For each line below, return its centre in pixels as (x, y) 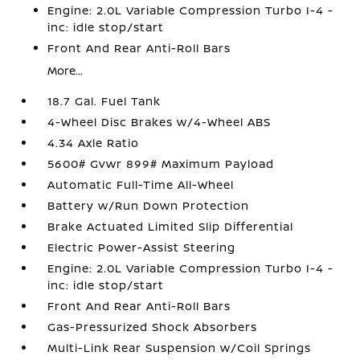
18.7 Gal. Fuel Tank (104, 101)
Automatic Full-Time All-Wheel (141, 184)
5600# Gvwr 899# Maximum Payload (161, 164)
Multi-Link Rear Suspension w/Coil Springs (180, 348)
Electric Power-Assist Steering (142, 247)
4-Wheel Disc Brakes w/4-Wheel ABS (160, 122)
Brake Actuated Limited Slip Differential (171, 226)
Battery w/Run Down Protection (149, 205)
